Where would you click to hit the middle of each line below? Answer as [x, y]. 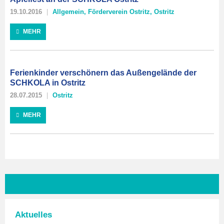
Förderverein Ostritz [119, 12]
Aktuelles [33, 214]
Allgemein [68, 12]
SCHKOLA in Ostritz [48, 83]
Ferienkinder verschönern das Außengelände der [103, 73]
